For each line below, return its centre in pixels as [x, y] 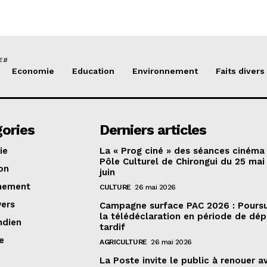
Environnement [165, 71]
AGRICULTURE [123, 242]
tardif [113, 227]
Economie [33, 71]
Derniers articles [153, 130]
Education [93, 71]
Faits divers [240, 71]
